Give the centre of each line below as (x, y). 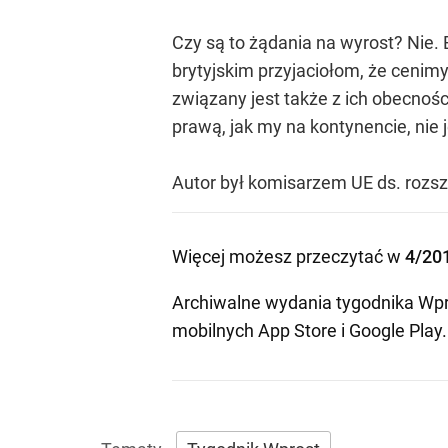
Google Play (395, 330)
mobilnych (215, 330)
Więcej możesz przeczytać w (288, 256)
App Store (297, 330)
